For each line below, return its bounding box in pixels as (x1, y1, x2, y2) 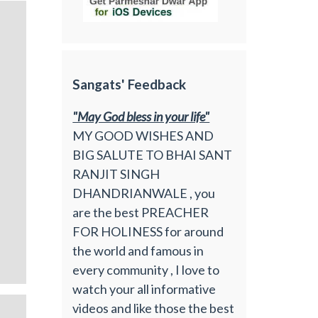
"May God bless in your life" (72, 108, 210, 124)
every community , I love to (72, 261, 220, 278)
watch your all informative (72, 280, 216, 297)
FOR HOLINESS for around (72, 223, 224, 239)
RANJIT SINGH (72, 165, 160, 182)
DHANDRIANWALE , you (72, 185, 216, 201)
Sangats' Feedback (72, 75, 187, 92)
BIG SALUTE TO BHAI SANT (72, 146, 233, 163)
